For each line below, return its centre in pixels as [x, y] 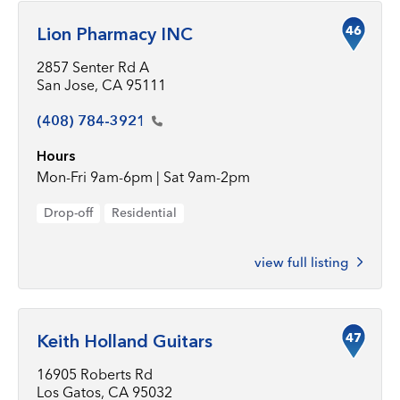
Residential [144, 212]
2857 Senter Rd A [93, 67]
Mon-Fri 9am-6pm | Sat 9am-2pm [143, 177]
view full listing [301, 262]
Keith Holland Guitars [125, 341]
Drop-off [68, 212]
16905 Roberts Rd [95, 374]
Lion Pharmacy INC [115, 34]
